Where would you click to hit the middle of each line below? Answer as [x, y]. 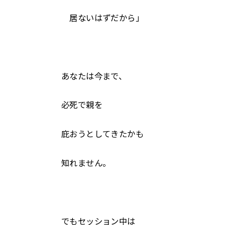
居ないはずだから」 [103, 18]
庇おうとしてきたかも [103, 134]
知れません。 [86, 163]
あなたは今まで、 [94, 76]
